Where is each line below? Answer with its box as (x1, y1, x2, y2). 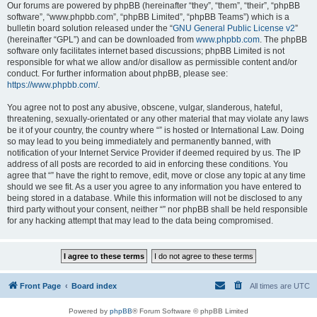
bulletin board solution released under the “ (7, 23, 173, 33)
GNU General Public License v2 (173, 23, 295, 33)
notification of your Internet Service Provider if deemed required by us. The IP (7, 148, 301, 158)
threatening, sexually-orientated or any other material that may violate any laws (7, 114, 309, 124)
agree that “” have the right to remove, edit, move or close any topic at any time (7, 171, 306, 180)
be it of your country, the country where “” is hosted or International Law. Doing (7, 125, 304, 135)
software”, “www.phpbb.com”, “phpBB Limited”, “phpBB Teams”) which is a (7, 12, 289, 22)
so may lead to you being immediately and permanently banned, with (7, 137, 271, 146)
